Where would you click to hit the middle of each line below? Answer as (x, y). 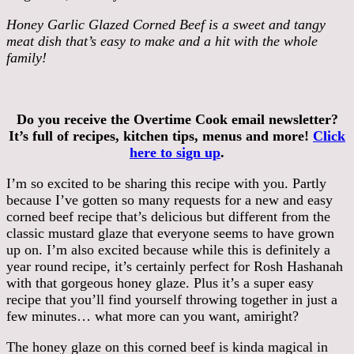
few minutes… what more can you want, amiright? (153, 316)
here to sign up (175, 152)
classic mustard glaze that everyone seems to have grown (170, 233)
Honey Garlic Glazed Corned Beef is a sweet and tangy (166, 24)
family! (26, 57)
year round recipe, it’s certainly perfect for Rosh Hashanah (175, 266)
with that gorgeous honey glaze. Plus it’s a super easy (160, 282)
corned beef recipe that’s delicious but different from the (168, 216)
